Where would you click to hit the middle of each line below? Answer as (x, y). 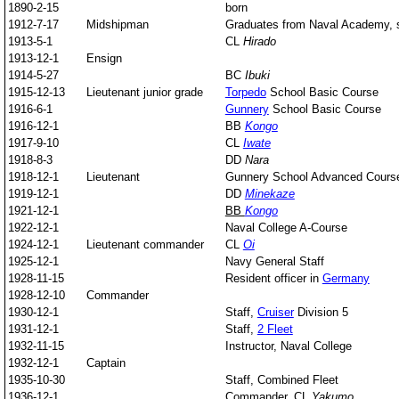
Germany (346, 278)
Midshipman (117, 24)
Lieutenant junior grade (144, 92)
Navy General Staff (274, 261)
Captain (106, 362)
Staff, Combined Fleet (281, 379)
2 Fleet (275, 329)
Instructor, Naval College (288, 346)
